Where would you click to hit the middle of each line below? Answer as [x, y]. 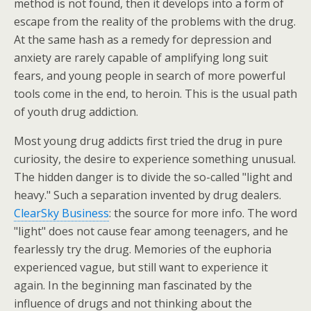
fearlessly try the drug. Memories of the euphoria [143, 249]
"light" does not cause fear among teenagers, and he [151, 231]
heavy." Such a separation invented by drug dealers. [148, 195]
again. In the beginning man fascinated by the [133, 285]
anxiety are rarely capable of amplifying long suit [141, 58]
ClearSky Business [61, 213]
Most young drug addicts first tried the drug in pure [148, 141]
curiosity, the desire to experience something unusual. [155, 159]
